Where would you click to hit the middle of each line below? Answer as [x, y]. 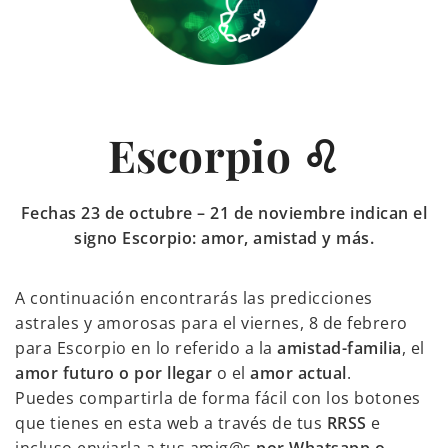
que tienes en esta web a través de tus [171, 423]
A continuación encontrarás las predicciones [194, 298]
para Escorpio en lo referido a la [146, 348]
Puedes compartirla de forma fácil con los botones [218, 398]
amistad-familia [339, 348]
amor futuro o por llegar [113, 373]
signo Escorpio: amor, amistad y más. [224, 238]
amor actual [298, 373]
